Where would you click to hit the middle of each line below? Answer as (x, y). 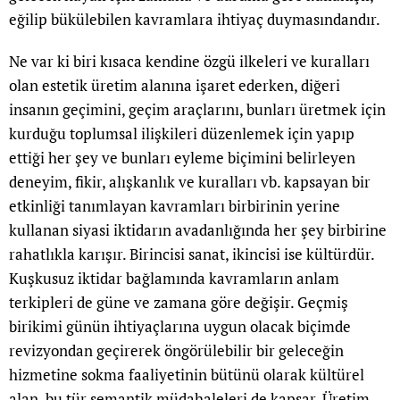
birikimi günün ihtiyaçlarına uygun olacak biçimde (180, 327)
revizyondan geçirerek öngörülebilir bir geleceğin (176, 351)
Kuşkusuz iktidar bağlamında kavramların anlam (174, 279)
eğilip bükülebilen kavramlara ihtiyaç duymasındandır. (195, 20)
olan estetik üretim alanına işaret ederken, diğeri (175, 86)
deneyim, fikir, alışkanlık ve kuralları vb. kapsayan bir (190, 182)
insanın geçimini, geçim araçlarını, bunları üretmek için (197, 110)
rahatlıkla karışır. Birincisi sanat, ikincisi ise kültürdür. (192, 254)
